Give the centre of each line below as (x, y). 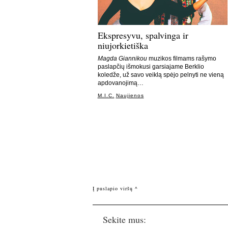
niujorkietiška (123, 45)
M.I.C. (106, 95)
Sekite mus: (124, 219)
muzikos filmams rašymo (181, 59)
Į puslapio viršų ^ (115, 188)
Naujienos (130, 95)
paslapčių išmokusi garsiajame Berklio (151, 67)
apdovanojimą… (120, 83)
